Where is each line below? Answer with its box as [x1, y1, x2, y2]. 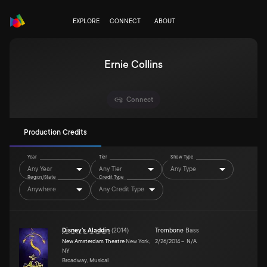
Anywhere [27, 185, 56, 193]
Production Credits [24, 128, 87, 136]
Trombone [155, 226, 184, 234]
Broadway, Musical [62, 256, 108, 263]
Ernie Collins [104, 58, 163, 70]
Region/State [27, 175, 56, 181]
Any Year [27, 165, 52, 173]
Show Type [170, 154, 194, 160]
